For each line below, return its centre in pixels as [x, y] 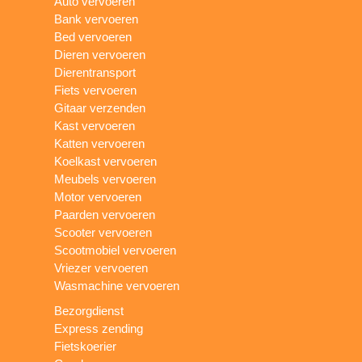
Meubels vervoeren [105, 179]
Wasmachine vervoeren [117, 286]
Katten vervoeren [100, 144]
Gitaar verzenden [100, 108]
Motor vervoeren [98, 197]
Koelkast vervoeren [106, 162]
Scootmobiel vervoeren [116, 250]
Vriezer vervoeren [101, 268]
